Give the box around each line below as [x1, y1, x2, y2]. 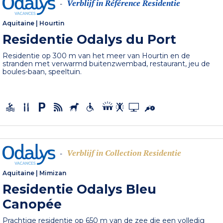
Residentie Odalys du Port [2, 32, 177, 47]
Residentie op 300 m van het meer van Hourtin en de [2, 51, 191, 61]
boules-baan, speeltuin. [2, 67, 82, 77]
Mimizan [39, 169, 67, 177]
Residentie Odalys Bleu [2, 181, 157, 197]
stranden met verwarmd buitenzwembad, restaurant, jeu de [2, 59, 211, 69]
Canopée [2, 196, 62, 212]
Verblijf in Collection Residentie [67, 147, 182, 159]
